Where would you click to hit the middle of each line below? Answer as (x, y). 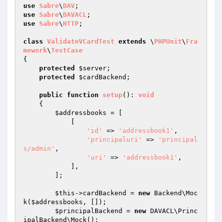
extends (132, 41)
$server (93, 68)
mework (35, 50)
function (83, 95)
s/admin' (39, 148)
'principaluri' (114, 139)
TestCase (67, 50)
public (51, 95)
